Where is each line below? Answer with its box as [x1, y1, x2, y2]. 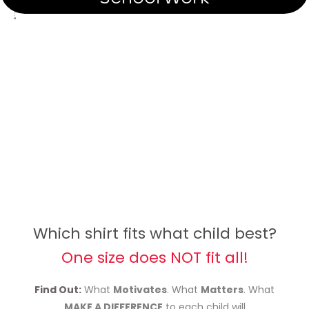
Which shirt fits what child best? [32, 223, 277, 245]
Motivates [113, 283, 167, 297]
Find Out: [34, 283, 81, 297]
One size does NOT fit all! [61, 247, 248, 269]
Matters [201, 283, 243, 297]
